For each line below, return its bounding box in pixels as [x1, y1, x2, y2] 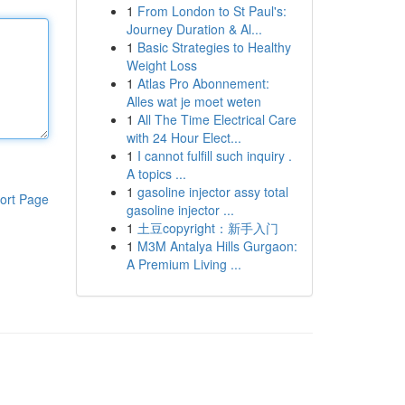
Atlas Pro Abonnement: [137, 74, 269, 92]
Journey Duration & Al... [126, 20, 262, 38]
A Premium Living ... [126, 255, 241, 273]
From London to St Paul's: [137, 2, 287, 20]
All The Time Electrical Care [137, 110, 297, 128]
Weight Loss [126, 56, 197, 74]
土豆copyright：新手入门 [137, 219, 278, 237]
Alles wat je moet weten [126, 92, 261, 110]
